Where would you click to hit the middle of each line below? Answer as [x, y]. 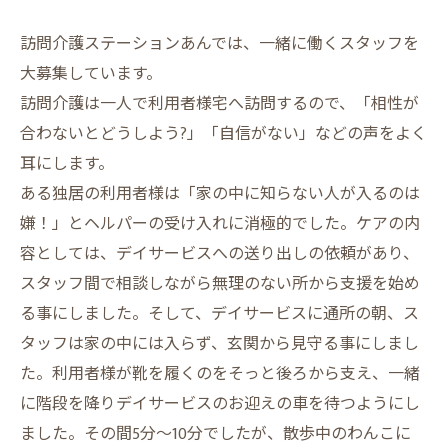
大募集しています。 [91, 74]
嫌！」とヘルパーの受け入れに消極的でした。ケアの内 [220, 224]
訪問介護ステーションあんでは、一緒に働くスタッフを [219, 44]
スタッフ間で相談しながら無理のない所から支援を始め [220, 284]
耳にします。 [67, 164]
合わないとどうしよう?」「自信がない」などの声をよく [223, 134]
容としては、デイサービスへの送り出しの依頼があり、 [219, 254]
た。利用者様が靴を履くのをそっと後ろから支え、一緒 [220, 374]
